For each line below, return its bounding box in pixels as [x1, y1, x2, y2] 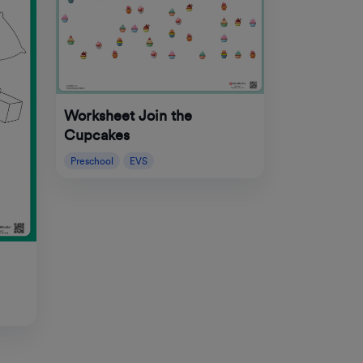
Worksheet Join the [63, 108, 192, 123]
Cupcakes [63, 127, 130, 143]
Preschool [70, 156, 113, 166]
